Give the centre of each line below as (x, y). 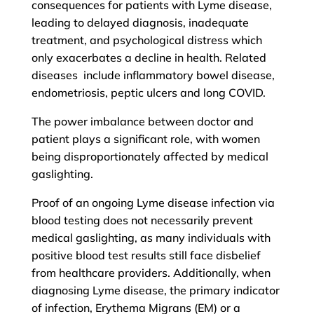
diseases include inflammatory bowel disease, (153, 75)
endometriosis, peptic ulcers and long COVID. (148, 93)
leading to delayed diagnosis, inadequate (140, 23)
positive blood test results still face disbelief (146, 255)
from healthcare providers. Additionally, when (151, 273)
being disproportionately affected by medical (150, 157)
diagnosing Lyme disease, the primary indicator (155, 291)
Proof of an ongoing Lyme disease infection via (153, 203)
